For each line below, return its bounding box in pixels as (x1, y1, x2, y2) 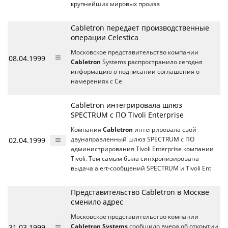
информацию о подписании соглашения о (71, 68, 199, 75)
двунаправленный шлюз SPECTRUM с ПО (71, 135, 194, 143)
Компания (71, 126, 103, 133)
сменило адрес (71, 197, 123, 207)
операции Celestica (71, 33, 138, 42)
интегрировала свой (133, 126, 196, 133)
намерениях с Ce (71, 77, 122, 85)
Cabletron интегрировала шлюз (71, 100, 182, 110)
